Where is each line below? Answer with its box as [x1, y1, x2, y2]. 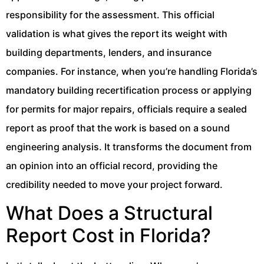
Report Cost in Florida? [6, 223, 211, 247]
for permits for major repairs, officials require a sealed [6, 103, 247, 115]
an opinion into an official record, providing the [6, 159, 217, 171]
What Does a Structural [6, 201, 213, 225]
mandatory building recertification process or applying [6, 84, 252, 96]
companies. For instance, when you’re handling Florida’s [6, 65, 258, 77]
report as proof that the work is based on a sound [6, 121, 230, 134]
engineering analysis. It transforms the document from [6, 140, 252, 153]
